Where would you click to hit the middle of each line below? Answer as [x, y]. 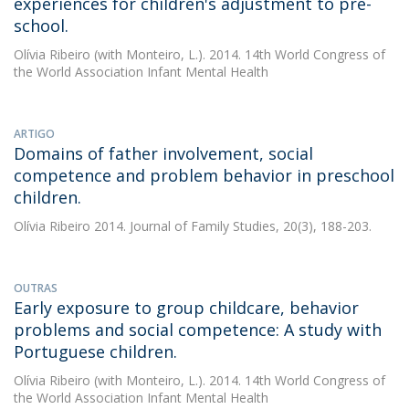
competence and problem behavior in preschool [204, 175]
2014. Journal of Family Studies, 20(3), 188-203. [231, 226]
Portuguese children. [95, 351]
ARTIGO [34, 134]
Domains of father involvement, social [163, 153]
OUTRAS [36, 288]
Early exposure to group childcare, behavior [186, 308]
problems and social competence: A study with [198, 330]
